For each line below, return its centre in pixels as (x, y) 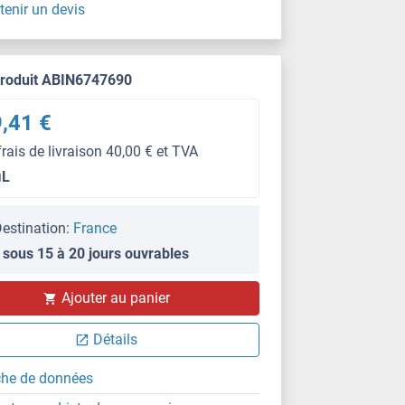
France (95, 228)
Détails (116, 339)
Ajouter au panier (115, 298)
